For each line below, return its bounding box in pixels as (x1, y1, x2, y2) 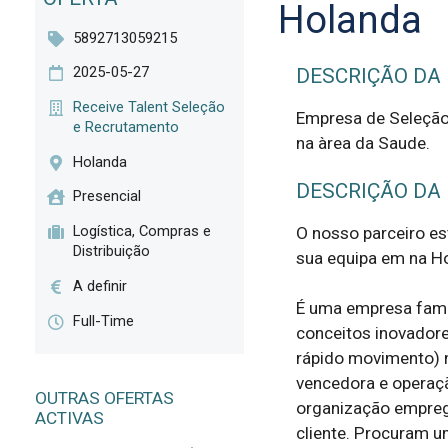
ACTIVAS (34, 408, 104, 429)
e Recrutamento (73, 118, 180, 137)
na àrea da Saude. (295, 133, 430, 154)
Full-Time (73, 311, 135, 330)
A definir (73, 276, 128, 295)
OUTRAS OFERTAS (34, 388, 174, 409)
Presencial (73, 187, 142, 206)
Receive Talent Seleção (73, 98, 226, 117)
